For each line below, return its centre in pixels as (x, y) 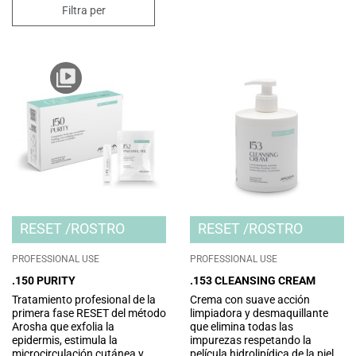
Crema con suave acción (250, 300)
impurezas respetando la (251, 341)
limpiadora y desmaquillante (259, 313)
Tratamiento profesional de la (84, 300)
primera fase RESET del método (89, 313)
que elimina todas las (242, 327)
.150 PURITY (44, 280)
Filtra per (83, 10)
